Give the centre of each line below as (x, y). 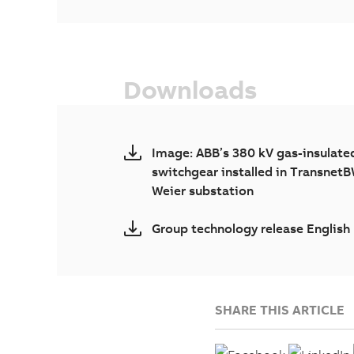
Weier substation (203, 191)
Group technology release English (251, 229)
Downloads (190, 90)
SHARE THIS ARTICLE (280, 310)
